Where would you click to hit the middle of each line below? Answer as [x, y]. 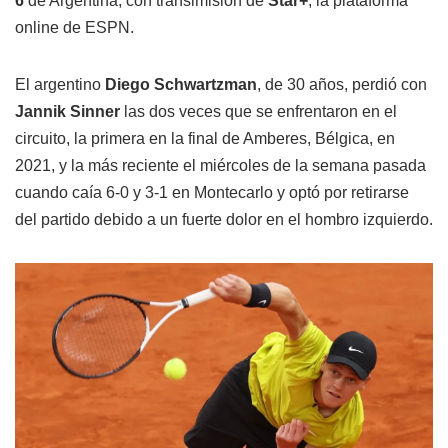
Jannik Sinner [67, 111]
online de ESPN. [74, 27]
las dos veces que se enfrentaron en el [258, 111]
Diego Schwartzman [181, 84]
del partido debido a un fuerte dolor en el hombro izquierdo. [224, 219]
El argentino [60, 84]
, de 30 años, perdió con [342, 84]
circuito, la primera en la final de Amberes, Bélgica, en [205, 138]
